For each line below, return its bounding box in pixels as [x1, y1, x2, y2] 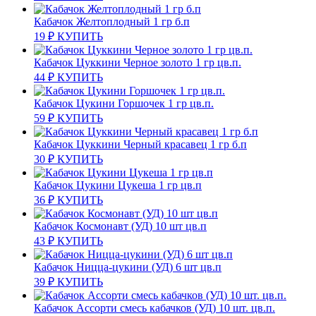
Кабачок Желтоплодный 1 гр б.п [34, 16, 190, 28]
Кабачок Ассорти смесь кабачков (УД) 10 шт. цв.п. [34, 302, 275, 315]
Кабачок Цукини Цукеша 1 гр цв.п [34, 179, 202, 192]
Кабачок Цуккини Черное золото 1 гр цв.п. [34, 56, 241, 69]
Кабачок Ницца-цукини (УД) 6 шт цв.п [34, 261, 221, 274]
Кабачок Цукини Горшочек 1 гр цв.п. [34, 97, 214, 110]
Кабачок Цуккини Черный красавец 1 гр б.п [34, 138, 247, 151]
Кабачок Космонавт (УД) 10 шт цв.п [34, 220, 207, 233]
